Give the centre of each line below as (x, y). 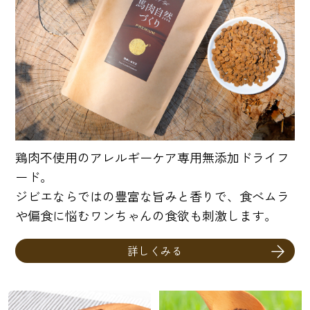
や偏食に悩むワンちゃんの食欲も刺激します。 (146, 215)
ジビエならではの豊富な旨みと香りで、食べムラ (153, 195)
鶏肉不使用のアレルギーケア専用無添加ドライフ (153, 157)
